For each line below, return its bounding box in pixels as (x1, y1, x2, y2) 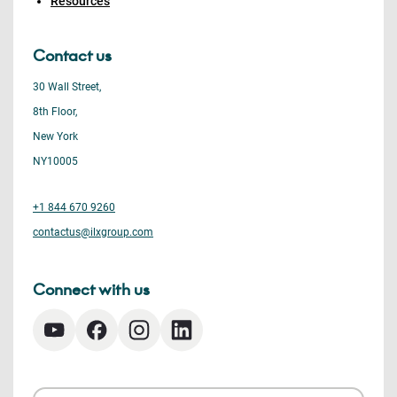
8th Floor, (33, 105, 77, 118)
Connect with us (33, 280, 150, 300)
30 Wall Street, (33, 81, 101, 93)
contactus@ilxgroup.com (33, 226, 153, 238)
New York (33, 130, 78, 143)
